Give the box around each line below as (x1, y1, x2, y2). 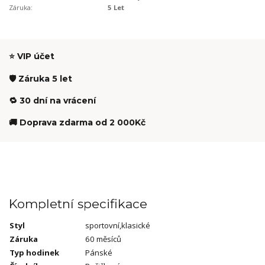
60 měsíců (85, 234, 121, 245)
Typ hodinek (9, 247, 59, 258)
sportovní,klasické (85, 220, 150, 231)
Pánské (85, 247, 112, 258)
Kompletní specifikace (9, 196, 147, 212)
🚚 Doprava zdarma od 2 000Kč (9, 117, 146, 128)
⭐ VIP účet (9, 51, 54, 62)
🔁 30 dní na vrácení (9, 95, 96, 106)
